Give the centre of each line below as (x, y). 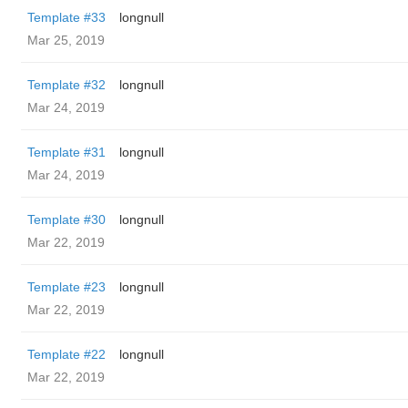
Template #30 (66, 219)
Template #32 (66, 85)
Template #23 (66, 287)
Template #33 (66, 17)
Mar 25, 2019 (66, 40)
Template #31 (66, 152)
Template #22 (66, 354)
